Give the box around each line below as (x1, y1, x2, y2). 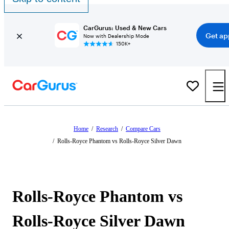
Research (96, 125, 118, 132)
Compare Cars (126, 125, 161, 132)
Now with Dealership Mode (83, 33, 149, 39)
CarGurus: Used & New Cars (83, 24, 167, 31)
